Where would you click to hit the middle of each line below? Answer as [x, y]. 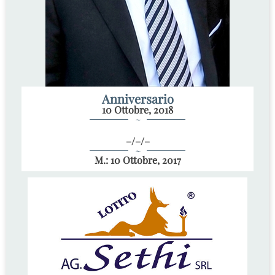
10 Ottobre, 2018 [137, 110]
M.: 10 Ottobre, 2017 [137, 160]
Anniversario [137, 99]
